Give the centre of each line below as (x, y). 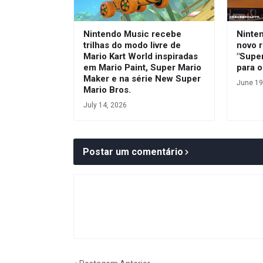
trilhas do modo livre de (132, 45)
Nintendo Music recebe (132, 34)
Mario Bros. (107, 90)
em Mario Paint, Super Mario (142, 67)
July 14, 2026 (105, 105)
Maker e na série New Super (142, 78)
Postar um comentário (133, 151)
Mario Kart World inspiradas (141, 56)
